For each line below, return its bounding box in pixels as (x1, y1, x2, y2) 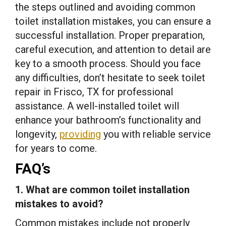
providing (60, 128, 101, 140)
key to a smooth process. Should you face (15, 57, 201, 70)
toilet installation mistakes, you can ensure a (15, 15, 211, 27)
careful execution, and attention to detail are (15, 43, 211, 55)
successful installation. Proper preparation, (15, 29, 205, 41)
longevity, (15, 128, 60, 140)
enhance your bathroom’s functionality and (15, 114, 201, 126)
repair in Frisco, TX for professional (15, 85, 173, 98)
